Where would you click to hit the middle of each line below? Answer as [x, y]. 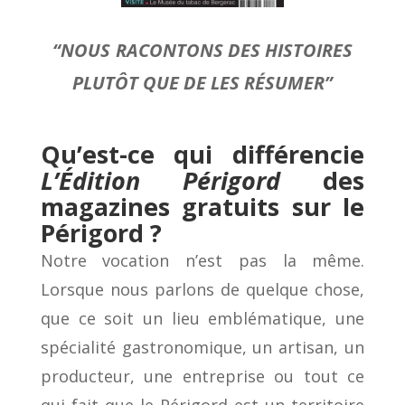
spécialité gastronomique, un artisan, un [202, 348]
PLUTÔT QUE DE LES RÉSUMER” [202, 83]
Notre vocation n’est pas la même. [202, 261]
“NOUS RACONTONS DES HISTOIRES [202, 51]
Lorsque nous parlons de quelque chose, [202, 290]
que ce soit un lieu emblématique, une [202, 319]
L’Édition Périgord [182, 181]
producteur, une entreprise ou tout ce [202, 377]
